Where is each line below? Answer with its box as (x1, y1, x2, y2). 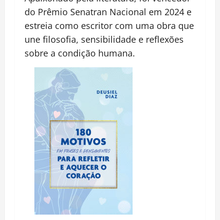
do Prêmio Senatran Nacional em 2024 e (25, 6, 192, 18)
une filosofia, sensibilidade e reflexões (25, 33, 184, 46)
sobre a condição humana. (25, 47, 135, 59)
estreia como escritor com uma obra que (25, 20, 194, 32)
